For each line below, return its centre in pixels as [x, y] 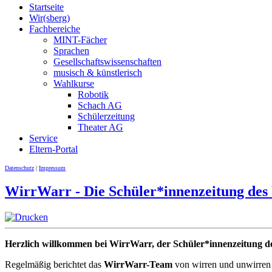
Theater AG [100, 127]
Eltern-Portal [53, 149]
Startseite [46, 7]
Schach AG [100, 105]
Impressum [52, 168]
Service [43, 138]
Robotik [93, 94]
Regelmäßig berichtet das [54, 264]
